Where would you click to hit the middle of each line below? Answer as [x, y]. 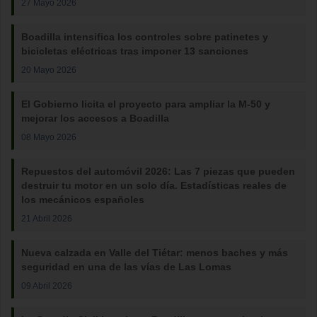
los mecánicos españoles [83, 200]
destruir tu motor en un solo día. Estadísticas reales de [154, 185]
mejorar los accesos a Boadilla [95, 118]
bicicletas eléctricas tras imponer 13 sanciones [135, 51]
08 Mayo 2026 [49, 137]
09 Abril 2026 [47, 286]
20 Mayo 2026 [49, 70]
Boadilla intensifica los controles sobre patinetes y [145, 37]
